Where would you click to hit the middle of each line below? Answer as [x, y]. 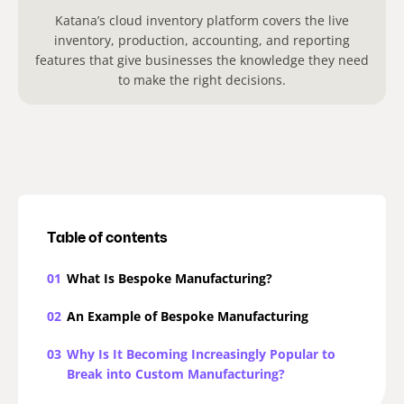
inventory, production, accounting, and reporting [202, 41]
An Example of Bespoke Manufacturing [188, 317]
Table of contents [107, 239]
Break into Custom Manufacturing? [176, 374]
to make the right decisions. [202, 80]
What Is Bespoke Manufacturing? [170, 279]
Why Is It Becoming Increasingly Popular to [201, 354]
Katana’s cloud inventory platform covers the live [202, 21]
